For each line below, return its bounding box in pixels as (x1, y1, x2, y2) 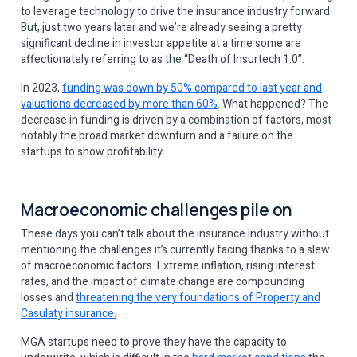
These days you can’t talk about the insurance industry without (21, 226, 329, 242)
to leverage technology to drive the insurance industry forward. (21, 3, 332, 20)
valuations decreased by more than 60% (21, 96, 218, 112)
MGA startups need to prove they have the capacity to (21, 334, 287, 351)
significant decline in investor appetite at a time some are (21, 35, 301, 52)
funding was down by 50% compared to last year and (62, 80, 322, 96)
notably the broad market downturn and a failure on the (21, 127, 293, 144)
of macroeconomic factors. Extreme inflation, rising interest (21, 257, 315, 274)
